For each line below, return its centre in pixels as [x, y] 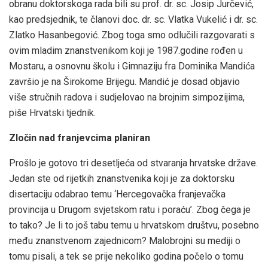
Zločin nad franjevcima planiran [80, 138]
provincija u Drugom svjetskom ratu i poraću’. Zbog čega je [130, 209]
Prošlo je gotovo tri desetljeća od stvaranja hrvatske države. [133, 163]
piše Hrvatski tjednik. [52, 112]
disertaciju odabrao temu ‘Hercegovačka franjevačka [117, 194]
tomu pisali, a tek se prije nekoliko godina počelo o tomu [126, 256]
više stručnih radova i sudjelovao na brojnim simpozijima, [127, 97]
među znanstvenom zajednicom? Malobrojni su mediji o [125, 240]
